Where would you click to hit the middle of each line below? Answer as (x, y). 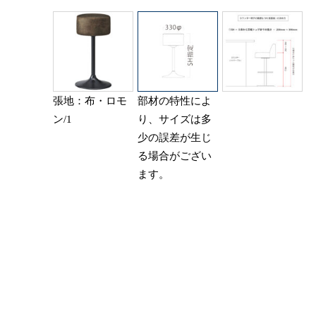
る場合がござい (175, 156)
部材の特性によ (175, 101)
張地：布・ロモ (90, 101)
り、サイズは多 (175, 120)
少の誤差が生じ (175, 138)
